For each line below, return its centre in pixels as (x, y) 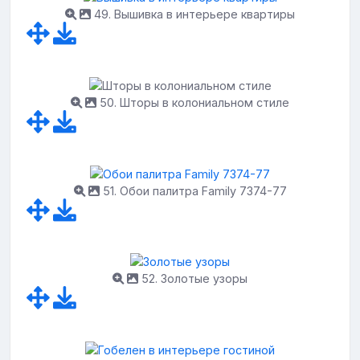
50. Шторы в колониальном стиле (193, 102)
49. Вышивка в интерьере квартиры (193, 14)
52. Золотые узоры (193, 279)
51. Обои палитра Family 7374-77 (193, 190)
